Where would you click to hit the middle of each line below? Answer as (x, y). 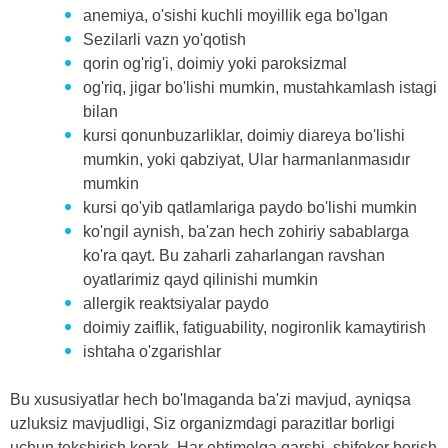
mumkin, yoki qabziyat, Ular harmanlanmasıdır (246, 159)
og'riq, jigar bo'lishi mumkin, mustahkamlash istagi (260, 87)
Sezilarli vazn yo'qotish (164, 39)
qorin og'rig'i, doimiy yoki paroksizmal (215, 63)
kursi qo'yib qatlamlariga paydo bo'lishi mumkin (250, 207)
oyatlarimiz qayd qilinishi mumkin (200, 279)
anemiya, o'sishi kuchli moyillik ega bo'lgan (235, 15)
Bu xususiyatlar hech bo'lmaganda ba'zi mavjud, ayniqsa (210, 399)
